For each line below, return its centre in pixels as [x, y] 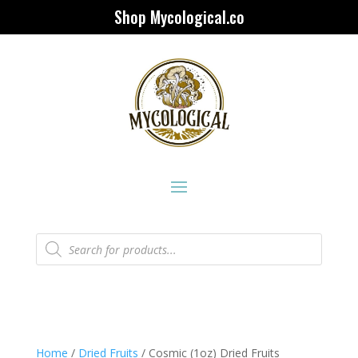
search [52, 249]
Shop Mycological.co [179, 17]
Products [58, 238]
